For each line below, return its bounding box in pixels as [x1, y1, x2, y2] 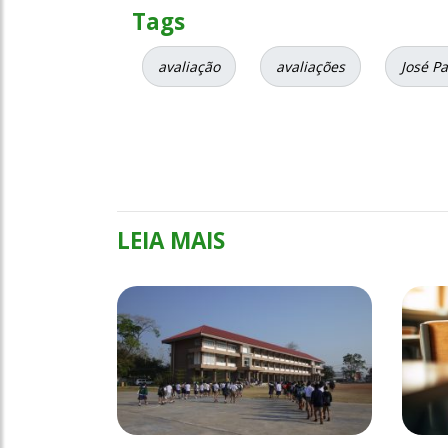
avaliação [158, 56, 220, 76]
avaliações [276, 56, 345, 76]
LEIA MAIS [117, 224, 225, 256]
